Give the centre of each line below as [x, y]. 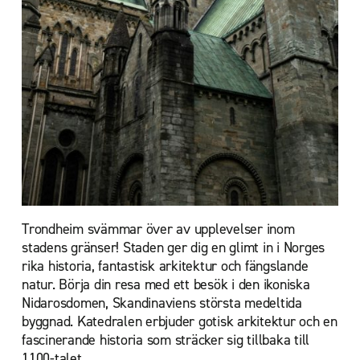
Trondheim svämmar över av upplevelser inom [158, 229]
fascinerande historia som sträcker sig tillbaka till [166, 340]
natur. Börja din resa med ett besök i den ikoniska [166, 285]
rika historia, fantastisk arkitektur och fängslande [165, 266]
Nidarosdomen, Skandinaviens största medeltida [162, 303]
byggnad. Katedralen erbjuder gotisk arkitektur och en [180, 322]
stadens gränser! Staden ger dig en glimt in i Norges [173, 248]
